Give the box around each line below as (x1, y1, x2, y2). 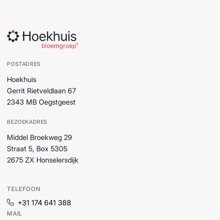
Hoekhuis (7, 75, 37, 84)
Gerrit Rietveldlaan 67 (7, 86, 77, 95)
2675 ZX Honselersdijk (7, 156, 79, 165)
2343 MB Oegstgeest (7, 98, 76, 107)
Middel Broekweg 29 (7, 133, 73, 142)
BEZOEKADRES (7, 119, 48, 126)
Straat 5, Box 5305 (7, 144, 68, 153)
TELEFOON (7, 185, 41, 193)
